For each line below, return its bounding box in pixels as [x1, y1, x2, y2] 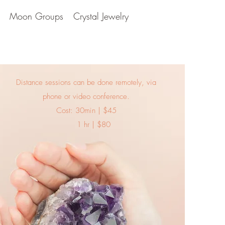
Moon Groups [10, 10, 63, 22]
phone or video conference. [43, 91, 130, 101]
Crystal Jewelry [73, 10, 129, 22]
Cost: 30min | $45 [56, 105, 117, 116]
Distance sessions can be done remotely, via [16, 77, 157, 87]
